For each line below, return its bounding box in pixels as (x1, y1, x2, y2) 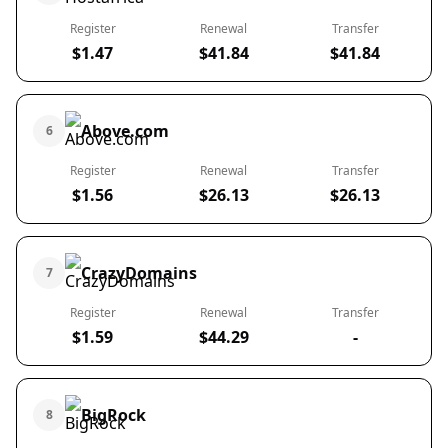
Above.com (81, 120, 169, 142)
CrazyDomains (81, 262, 197, 284)
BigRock (81, 404, 146, 426)
